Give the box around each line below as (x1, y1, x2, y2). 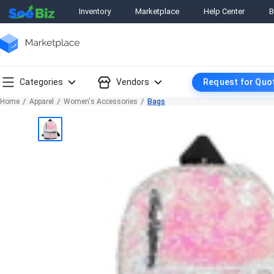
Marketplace (135, 7, 179, 17)
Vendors (116, 76, 149, 87)
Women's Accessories (64, 97, 138, 106)
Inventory (79, 7, 111, 17)
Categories (20, 76, 63, 87)
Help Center (204, 7, 245, 17)
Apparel (29, 97, 54, 106)
